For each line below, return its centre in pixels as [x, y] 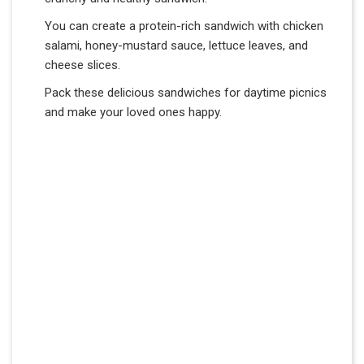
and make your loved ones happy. [133, 112]
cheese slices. [82, 65]
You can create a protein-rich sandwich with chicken [184, 26]
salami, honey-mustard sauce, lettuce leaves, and [176, 45]
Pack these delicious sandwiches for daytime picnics [186, 92]
